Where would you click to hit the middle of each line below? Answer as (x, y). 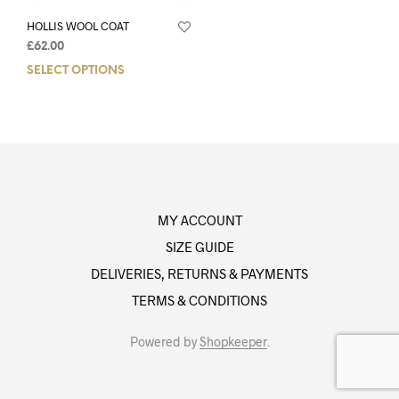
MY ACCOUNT (199, 220)
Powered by (164, 342)
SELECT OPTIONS (76, 71)
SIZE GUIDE (199, 247)
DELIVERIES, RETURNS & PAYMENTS (199, 273)
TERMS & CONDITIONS (199, 300)
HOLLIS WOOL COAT (78, 26)
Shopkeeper (233, 342)
